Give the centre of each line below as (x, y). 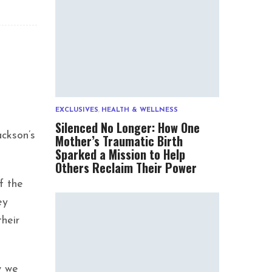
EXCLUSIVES (77, 110)
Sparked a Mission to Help (120, 155)
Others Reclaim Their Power (126, 168)
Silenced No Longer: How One (127, 128)
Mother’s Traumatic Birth (119, 141)
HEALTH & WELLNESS (140, 110)
